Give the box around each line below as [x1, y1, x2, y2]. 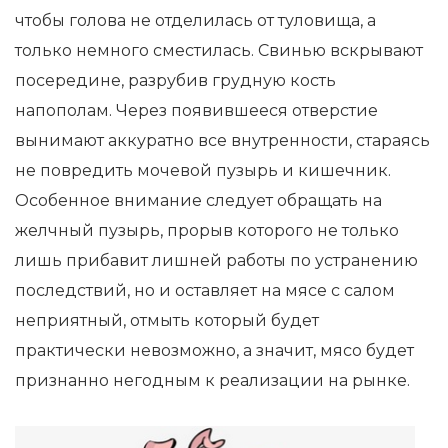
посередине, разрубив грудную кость [15, 71, 336, 90]
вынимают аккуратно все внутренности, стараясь [15, 131, 430, 150]
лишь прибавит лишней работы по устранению [15, 251, 418, 270]
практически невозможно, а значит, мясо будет [15, 341, 414, 360]
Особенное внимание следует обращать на [15, 191, 382, 210]
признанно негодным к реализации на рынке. [15, 371, 410, 390]
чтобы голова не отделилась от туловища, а [15, 11, 376, 30]
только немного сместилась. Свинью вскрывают [15, 41, 423, 60]
